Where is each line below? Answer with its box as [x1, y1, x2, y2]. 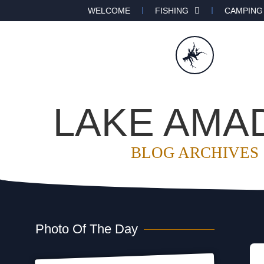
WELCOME [88, 6, 130, 15]
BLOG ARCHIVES [130, 144, 259, 161]
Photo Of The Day [35, 222, 138, 236]
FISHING [155, 6, 189, 15]
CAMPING [225, 6, 263, 15]
